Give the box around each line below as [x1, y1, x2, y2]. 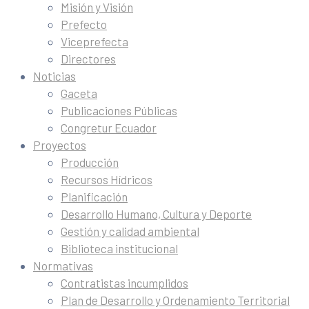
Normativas [33, 259, 93, 272]
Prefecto [61, 17, 107, 31]
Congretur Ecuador [61, 121, 157, 134]
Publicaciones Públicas [61, 103, 177, 117]
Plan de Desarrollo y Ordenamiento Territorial [61, 293, 290, 307]
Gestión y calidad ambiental [61, 224, 199, 238]
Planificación [61, 190, 128, 203]
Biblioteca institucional [61, 241, 178, 255]
